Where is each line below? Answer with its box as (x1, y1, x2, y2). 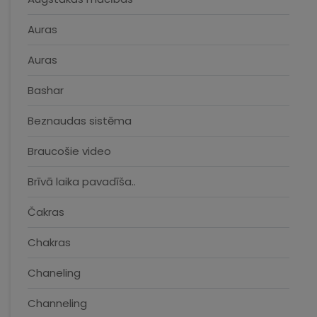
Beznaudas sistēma (28, 113, 132, 128)
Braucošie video (28, 144, 111, 158)
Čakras (28, 204, 64, 219)
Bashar (28, 83, 64, 98)
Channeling (28, 296, 87, 311)
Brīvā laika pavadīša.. (28, 174, 136, 189)
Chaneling (28, 265, 81, 280)
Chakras (28, 235, 71, 250)
